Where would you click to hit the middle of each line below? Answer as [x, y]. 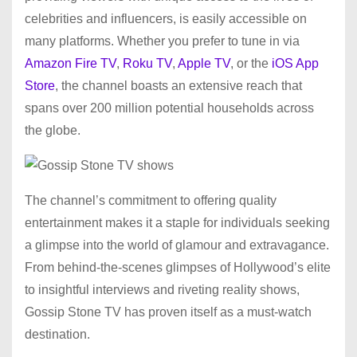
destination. [57, 335]
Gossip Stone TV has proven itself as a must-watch [168, 312]
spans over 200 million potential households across [169, 108]
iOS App [294, 64]
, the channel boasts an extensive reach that [178, 86]
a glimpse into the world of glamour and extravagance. [177, 245]
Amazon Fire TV [71, 64]
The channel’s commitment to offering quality [151, 201]
